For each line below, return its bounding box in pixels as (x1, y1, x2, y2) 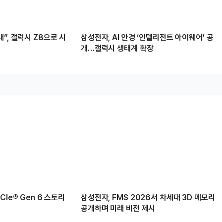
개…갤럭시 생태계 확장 (81, 43, 154, 53)
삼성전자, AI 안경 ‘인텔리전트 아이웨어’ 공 (81, 32, 214, 42)
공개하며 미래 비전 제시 (81, 203, 156, 213)
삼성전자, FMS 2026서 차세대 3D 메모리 (81, 192, 215, 202)
